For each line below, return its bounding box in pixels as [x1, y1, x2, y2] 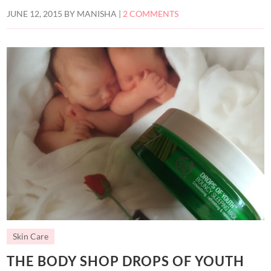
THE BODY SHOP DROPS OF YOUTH [7, 252, 245, 269]
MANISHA [77, 8, 117, 19]
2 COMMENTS [123, 8, 179, 19]
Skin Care [13, 231, 49, 241]
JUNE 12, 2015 [7, 8, 63, 19]
